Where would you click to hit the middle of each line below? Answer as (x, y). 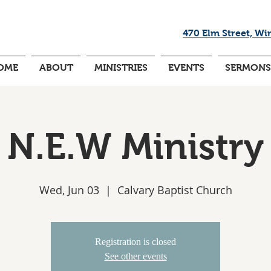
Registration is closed (135, 242)
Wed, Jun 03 (69, 190)
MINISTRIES (121, 67)
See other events (135, 256)
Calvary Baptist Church (175, 190)
